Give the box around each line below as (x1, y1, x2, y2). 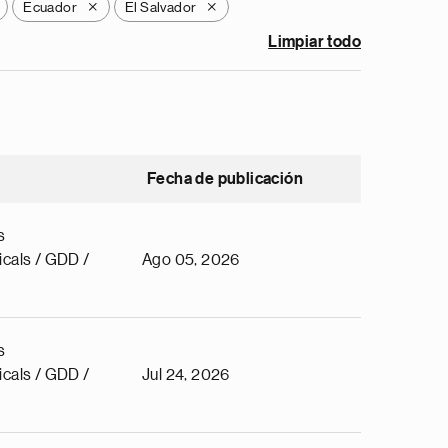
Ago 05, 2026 (142, 252, 240, 268)
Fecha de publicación (147, 171, 303, 187)
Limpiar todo (268, 34, 361, 50)
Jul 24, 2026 (142, 367, 230, 383)
